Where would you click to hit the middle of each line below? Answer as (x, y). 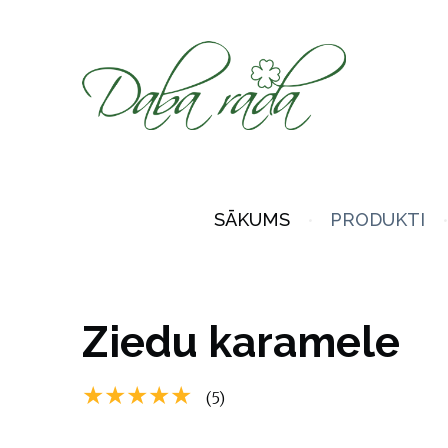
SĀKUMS (251, 219)
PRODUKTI (378, 219)
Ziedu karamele (241, 341)
